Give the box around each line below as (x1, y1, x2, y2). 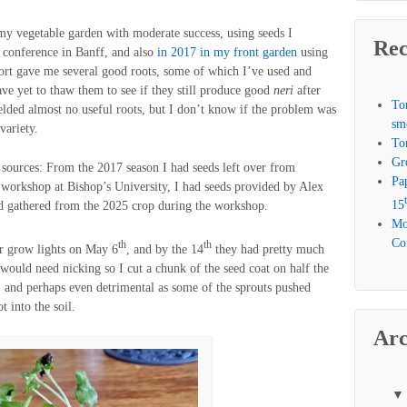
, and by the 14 (126, 242, 203, 256)
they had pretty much (212, 242, 324, 256)
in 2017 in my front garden (157, 45, 297, 59)
